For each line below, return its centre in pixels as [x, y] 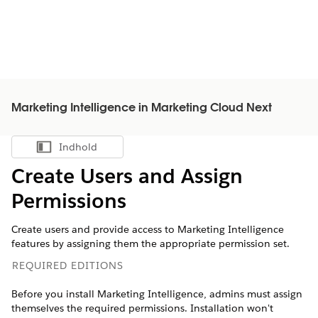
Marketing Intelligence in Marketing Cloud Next [142, 109]
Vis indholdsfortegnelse [116, 150]
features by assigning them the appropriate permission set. [150, 243]
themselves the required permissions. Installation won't [142, 308]
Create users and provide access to [94, 229]
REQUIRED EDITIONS [68, 265]
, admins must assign [253, 294]
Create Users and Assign [127, 176]
